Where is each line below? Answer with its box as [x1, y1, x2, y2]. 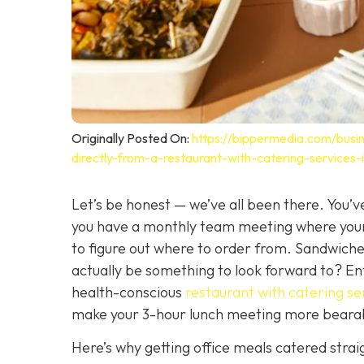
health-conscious [71, 282, 185, 301]
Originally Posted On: [71, 129, 192, 146]
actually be [71, 260, 145, 279]
